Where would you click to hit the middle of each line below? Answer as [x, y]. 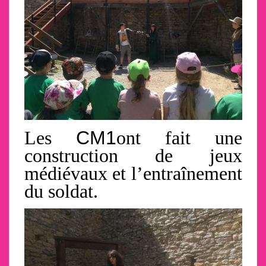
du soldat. [61, 191]
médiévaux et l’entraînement [133, 174]
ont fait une [179, 138]
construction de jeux [133, 156]
